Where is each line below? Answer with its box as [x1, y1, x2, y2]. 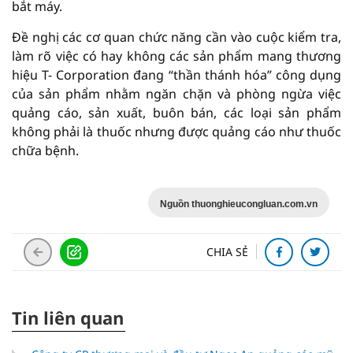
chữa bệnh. [12, 142, 79, 160]
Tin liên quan [12, 306, 124, 330]
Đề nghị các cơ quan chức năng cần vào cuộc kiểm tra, [12, 28, 341, 46]
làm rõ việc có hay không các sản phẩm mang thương [12, 47, 341, 65]
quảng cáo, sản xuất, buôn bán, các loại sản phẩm [12, 104, 341, 122]
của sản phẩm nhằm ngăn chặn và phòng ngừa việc [12, 85, 341, 103]
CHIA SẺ [206, 244, 248, 260]
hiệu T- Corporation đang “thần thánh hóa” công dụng [12, 66, 341, 84]
